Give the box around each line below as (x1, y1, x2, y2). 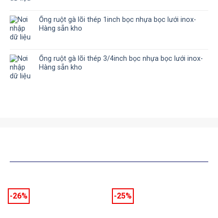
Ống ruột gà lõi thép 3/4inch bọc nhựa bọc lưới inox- (38, 54, 203, 63)
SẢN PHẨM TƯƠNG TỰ (15, 144, 95, 154)
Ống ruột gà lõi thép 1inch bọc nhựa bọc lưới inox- (38, 15, 196, 24)
